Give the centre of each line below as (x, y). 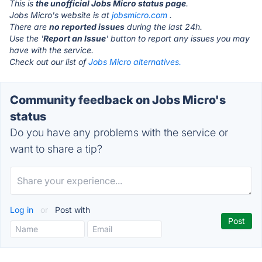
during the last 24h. (163, 27)
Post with (71, 210)
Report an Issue (75, 38)
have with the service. (51, 50)
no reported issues (87, 27)
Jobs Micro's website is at (61, 15)
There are (29, 27)
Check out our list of (49, 62)
